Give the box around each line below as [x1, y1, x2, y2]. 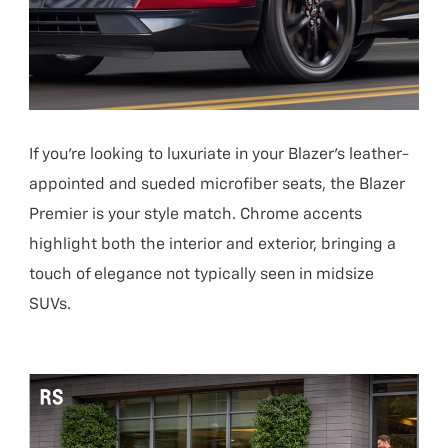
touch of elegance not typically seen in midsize [29, 267, 375, 284]
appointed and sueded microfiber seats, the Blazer [29, 177, 406, 194]
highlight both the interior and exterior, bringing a [29, 237, 397, 254]
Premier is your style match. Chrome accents [29, 207, 363, 224]
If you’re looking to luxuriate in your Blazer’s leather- [29, 147, 410, 164]
